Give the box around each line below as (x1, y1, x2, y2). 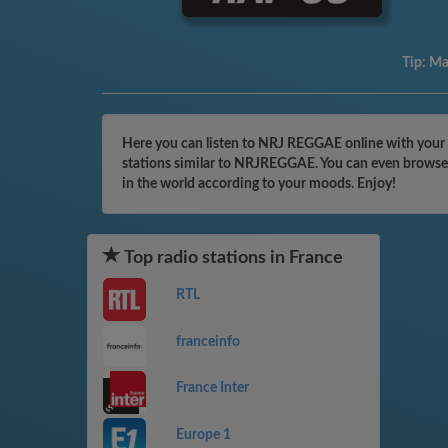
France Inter (175, 381, 249, 396)
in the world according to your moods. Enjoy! (122, 177, 396, 191)
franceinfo (175, 334, 240, 349)
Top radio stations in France (121, 249, 343, 267)
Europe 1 (175, 427, 231, 442)
